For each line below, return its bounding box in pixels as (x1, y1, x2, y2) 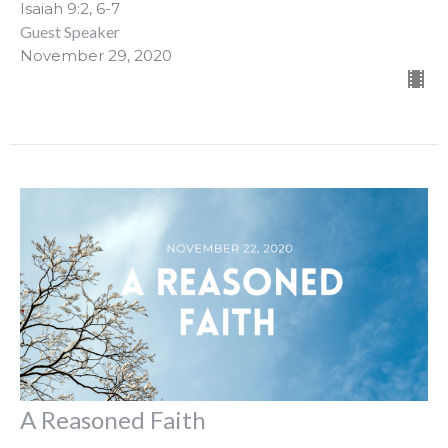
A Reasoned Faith (20, 405, 206, 435)
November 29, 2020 (20, 46, 172, 66)
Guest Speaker (20, 22, 120, 42)
